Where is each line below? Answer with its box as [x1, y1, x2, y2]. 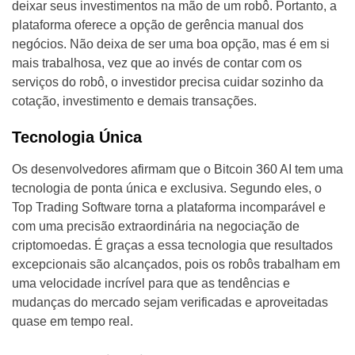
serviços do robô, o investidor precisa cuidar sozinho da [12, 75, 323, 90]
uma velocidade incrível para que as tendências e [12, 277, 290, 291]
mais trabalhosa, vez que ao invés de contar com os [12, 56, 302, 71]
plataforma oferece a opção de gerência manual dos [12, 18, 303, 32]
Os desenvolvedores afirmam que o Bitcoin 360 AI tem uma [12, 162, 343, 177]
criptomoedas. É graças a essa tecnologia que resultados [12, 239, 333, 253]
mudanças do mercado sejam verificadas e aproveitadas [12, 296, 328, 310]
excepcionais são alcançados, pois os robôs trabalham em [12, 258, 340, 272]
